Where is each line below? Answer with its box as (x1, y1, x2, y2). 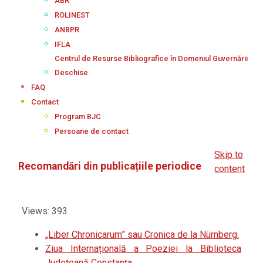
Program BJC (55, 112, 101, 121)
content (214, 163, 245, 174)
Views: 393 (22, 205, 68, 217)
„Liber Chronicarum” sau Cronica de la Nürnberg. (45, 229, 239, 241)
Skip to (214, 149, 244, 160)
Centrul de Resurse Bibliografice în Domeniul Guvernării (55, 54, 248, 63)
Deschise (55, 68, 88, 77)
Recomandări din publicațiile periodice (18, 160, 201, 172)
